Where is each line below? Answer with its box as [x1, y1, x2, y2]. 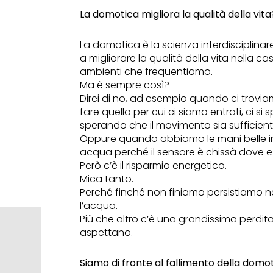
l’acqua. [80, 199, 118, 213]
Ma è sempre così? [80, 78, 170, 93]
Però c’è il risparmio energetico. [80, 158, 227, 173]
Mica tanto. [80, 172, 134, 186]
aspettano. [80, 225, 133, 240]
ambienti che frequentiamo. [80, 65, 213, 79]
